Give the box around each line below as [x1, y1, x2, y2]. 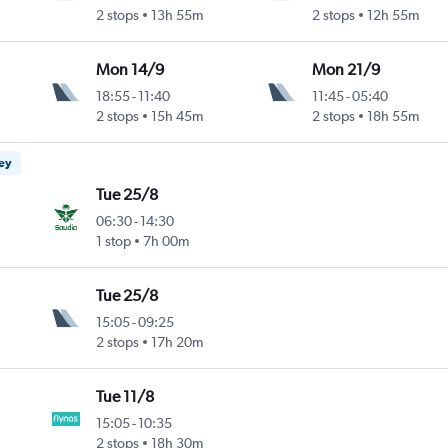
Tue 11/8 [96, 387, 155, 407]
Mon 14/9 [96, 60, 165, 80]
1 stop [96, 233, 132, 250]
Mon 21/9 [311, 60, 380, 80]
